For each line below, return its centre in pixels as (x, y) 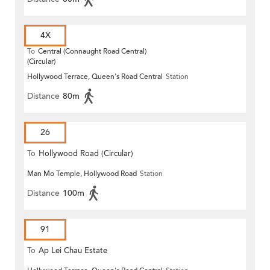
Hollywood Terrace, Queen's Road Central (95, 77)
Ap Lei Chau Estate (73, 251)
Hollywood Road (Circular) (86, 154)
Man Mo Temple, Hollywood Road (82, 174)
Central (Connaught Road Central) (92, 52)
